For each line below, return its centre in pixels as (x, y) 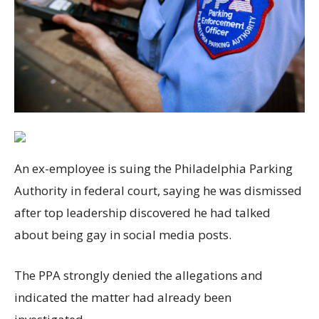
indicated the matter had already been (123, 297)
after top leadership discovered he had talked (142, 212)
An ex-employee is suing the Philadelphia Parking (153, 168)
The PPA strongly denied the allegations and (138, 275)
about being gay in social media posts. (123, 234)
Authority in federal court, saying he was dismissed (158, 190)
